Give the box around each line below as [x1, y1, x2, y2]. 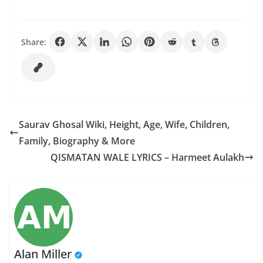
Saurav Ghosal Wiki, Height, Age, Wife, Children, [19, 118, 230, 131]
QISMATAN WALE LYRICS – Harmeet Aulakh [50, 151, 244, 164]
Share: [21, 36, 46, 48]
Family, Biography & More [19, 134, 135, 147]
